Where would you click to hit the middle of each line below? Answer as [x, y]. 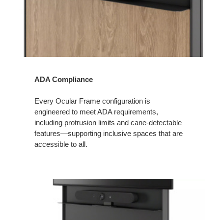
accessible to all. [61, 144]
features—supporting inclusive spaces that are [109, 133]
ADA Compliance [64, 79]
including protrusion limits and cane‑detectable [108, 122]
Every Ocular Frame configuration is [92, 101]
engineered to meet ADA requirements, [96, 111]
